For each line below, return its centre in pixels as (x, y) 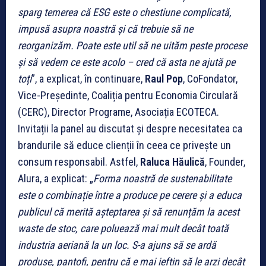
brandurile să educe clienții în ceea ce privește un (124, 145)
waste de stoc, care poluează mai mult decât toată (123, 228)
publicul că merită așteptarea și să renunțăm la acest (129, 211)
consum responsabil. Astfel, (79, 161)
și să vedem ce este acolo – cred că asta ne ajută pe (126, 62)
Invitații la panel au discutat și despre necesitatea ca (130, 128)
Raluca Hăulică (172, 161)
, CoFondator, (210, 78)
